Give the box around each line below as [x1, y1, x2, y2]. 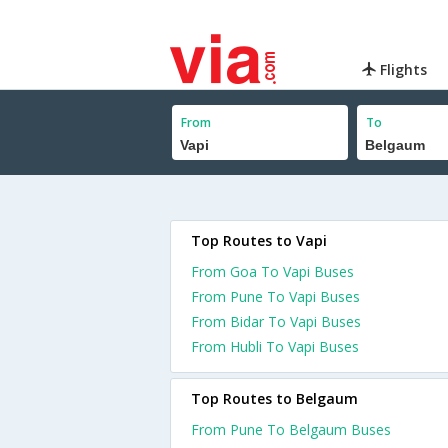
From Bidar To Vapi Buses [191, 312, 361, 331]
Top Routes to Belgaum [191, 389, 358, 408]
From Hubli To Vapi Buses [191, 337, 359, 356]
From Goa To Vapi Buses [191, 262, 354, 281]
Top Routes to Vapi [191, 231, 327, 250]
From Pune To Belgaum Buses [191, 420, 391, 439]
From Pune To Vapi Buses [191, 287, 360, 306]
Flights [376, 60, 428, 79]
